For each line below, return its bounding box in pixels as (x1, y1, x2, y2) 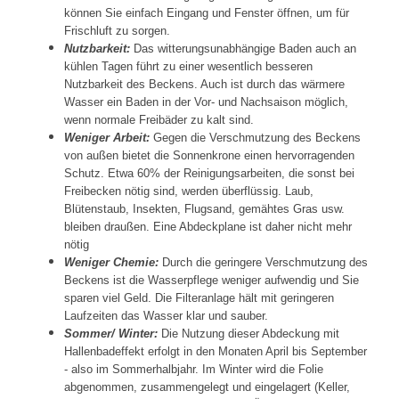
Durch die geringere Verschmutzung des (159, 256, 368, 270)
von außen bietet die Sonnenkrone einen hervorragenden (64, 149, 354, 163)
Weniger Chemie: (64, 256, 159, 270)
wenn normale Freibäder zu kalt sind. (64, 113, 254, 127)
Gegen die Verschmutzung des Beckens (153, 131, 361, 145)
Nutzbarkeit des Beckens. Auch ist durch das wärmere (64, 77, 345, 92)
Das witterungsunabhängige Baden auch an (130, 42, 356, 56)
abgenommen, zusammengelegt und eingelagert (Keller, (64, 380, 350, 395)
